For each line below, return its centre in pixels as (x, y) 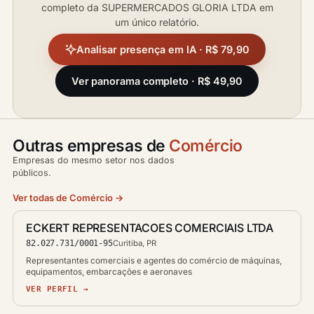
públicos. (32, 173)
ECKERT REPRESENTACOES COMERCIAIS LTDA (150, 228)
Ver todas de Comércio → (68, 198)
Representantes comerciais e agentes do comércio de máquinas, (154, 260)
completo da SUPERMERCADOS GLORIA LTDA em (157, 7)
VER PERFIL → (57, 289)
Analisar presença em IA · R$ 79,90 (163, 49)
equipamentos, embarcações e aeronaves (109, 272)
